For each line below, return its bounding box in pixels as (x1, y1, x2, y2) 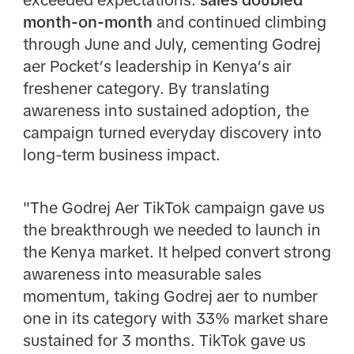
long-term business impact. (22, 146, 220, 164)
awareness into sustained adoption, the (22, 102, 309, 120)
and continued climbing (152, 13, 326, 32)
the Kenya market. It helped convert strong (22, 243, 331, 261)
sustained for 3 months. (22, 331, 195, 349)
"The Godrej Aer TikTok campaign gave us (22, 198, 325, 217)
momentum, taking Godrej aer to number (22, 287, 318, 305)
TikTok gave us (198, 331, 306, 349)
